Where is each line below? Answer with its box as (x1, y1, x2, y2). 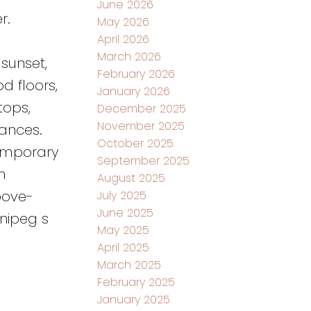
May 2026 (97, 13, 150, 30)
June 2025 (97, 204, 154, 221)
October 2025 (97, 135, 174, 151)
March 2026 (97, 48, 162, 65)
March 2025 (97, 256, 162, 273)
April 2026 (97, 31, 150, 47)
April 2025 (97, 239, 150, 255)
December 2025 (97, 100, 187, 117)
